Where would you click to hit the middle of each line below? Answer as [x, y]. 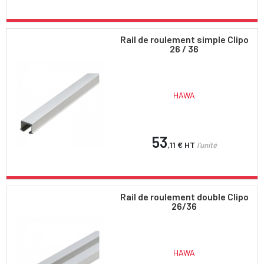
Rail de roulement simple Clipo [184, 39]
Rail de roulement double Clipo [184, 196]
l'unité [207, 145]
